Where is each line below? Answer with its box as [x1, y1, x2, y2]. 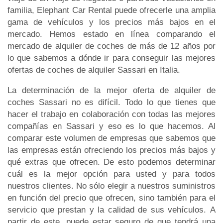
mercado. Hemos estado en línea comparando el [7, 29, 216, 39]
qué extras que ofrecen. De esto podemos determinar [7, 157, 216, 167]
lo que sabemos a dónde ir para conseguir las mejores [7, 53, 216, 63]
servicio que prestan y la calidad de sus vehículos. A [7, 205, 216, 215]
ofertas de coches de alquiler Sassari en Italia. [7, 65, 180, 75]
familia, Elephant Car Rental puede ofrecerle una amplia [7, 5, 216, 15]
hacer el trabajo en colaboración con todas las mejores [7, 109, 216, 119]
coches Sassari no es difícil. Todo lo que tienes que [7, 97, 216, 107]
